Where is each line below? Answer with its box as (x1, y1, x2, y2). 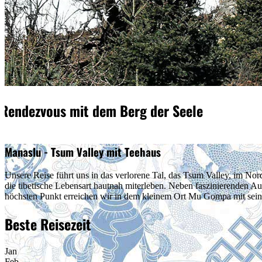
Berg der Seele (120, 100, 204, 122)
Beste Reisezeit (5, 213, 91, 235)
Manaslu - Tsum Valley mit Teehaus (5, 143, 161, 160)
